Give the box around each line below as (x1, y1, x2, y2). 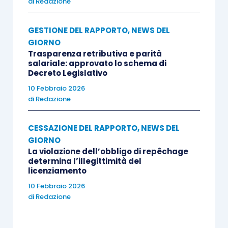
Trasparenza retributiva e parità (27, 48, 162, 59)
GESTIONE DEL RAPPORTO (27, 24, 128, 36)
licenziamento (27, 165, 87, 176)
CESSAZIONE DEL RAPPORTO (27, 122, 137, 133)
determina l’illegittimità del (27, 155, 141, 166)
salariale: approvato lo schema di (27, 58, 166, 69)
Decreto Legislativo (27, 67, 107, 78)
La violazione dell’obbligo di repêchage (27, 146, 188, 157)
